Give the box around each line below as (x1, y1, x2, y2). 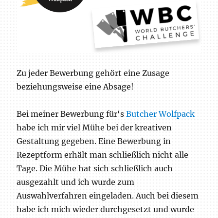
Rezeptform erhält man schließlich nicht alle (17, 150, 189, 160)
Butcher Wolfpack (126, 109, 195, 119)
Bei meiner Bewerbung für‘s (17, 109, 127, 119)
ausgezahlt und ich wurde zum (17, 177, 135, 187)
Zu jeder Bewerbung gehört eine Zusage (17, 68, 170, 78)
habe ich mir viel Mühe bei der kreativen (17, 123, 172, 133)
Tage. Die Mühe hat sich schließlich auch (17, 163, 173, 174)
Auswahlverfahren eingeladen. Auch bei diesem (17, 191, 199, 201)
